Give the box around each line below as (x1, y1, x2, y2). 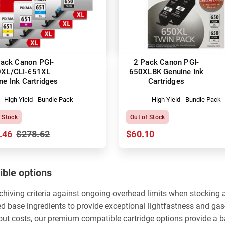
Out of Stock (130, 113, 165, 121)
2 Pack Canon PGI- (133, 57, 199, 67)
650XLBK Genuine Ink (129, 67, 204, 76)
